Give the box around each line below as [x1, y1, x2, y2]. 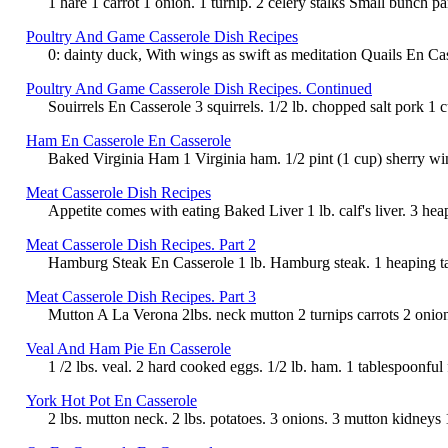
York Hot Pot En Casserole [26, 391, 197, 409]
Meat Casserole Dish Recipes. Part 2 [26, 235, 256, 253]
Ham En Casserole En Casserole [26, 131, 231, 149]
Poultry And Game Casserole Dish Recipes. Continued [26, 79, 372, 97]
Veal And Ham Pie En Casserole [26, 339, 231, 357]
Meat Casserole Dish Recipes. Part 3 [26, 287, 256, 305]
